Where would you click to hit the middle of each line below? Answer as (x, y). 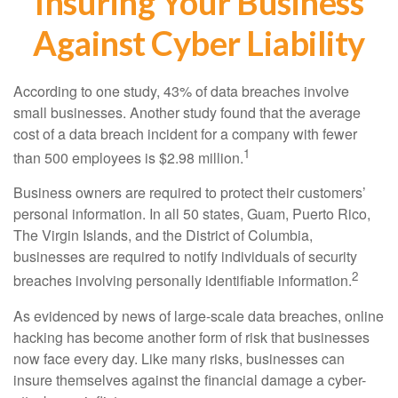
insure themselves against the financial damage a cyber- (190, 379)
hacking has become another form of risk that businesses (191, 337)
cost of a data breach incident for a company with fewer (185, 134)
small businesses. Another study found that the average (187, 112)
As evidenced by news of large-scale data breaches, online (199, 315)
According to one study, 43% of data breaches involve (181, 91)
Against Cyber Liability (199, 43)
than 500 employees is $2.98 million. (128, 158)
